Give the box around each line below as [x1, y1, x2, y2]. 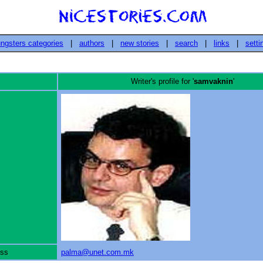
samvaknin [193, 77, 233, 86]
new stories [120, 39, 159, 48]
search [175, 39, 198, 48]
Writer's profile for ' [130, 77, 194, 86]
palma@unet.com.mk [61, 248, 134, 257]
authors [79, 39, 104, 48]
